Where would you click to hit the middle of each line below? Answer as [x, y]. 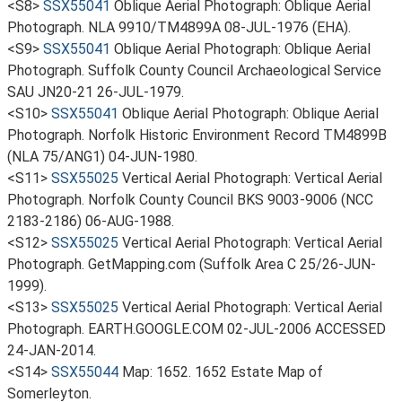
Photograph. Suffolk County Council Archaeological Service [194, 70]
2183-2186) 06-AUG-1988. [91, 221]
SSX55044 [85, 372]
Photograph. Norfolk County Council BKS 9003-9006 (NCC [190, 200]
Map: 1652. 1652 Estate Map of [223, 372]
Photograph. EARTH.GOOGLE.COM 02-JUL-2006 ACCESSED [197, 329]
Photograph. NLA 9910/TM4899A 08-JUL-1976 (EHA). [179, 27]
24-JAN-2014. [52, 350]
